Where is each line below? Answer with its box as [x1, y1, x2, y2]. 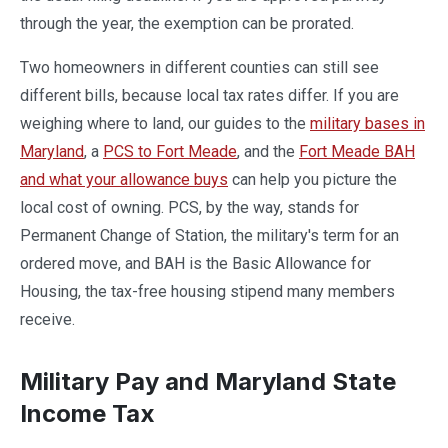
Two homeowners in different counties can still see [20, 58, 379, 77]
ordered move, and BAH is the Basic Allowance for [20, 254, 371, 273]
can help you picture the [228, 170, 397, 189]
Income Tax [20, 399, 155, 428]
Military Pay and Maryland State [20, 367, 396, 396]
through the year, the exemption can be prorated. [20, 14, 354, 33]
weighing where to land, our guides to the [20, 114, 310, 133]
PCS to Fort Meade [103, 142, 237, 161]
